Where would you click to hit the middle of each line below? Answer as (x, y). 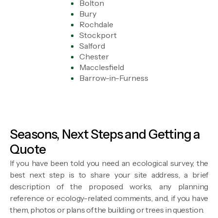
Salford (92, 45)
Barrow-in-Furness (114, 78)
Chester (94, 56)
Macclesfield (102, 67)
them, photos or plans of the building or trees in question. (107, 209)
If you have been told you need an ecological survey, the (109, 163)
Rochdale (96, 24)
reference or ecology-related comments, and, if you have (109, 198)
